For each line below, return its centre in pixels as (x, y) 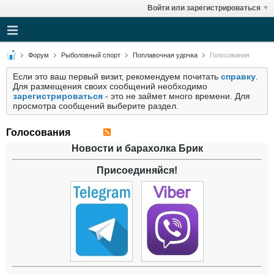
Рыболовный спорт (91, 55)
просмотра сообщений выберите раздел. (96, 106)
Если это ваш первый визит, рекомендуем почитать (117, 76)
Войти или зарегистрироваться (204, 8)
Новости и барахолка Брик (137, 148)
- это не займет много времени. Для (176, 96)
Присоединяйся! (137, 170)
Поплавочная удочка (165, 55)
